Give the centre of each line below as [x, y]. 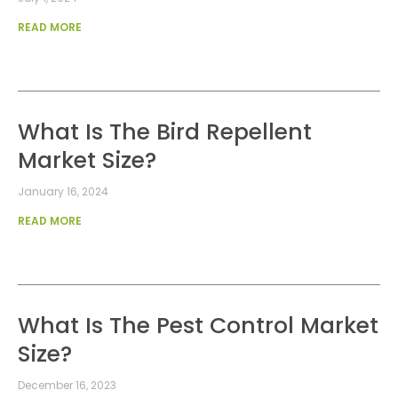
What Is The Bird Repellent [165, 132]
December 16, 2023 [67, 385]
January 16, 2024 [63, 191]
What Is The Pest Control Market [198, 326]
